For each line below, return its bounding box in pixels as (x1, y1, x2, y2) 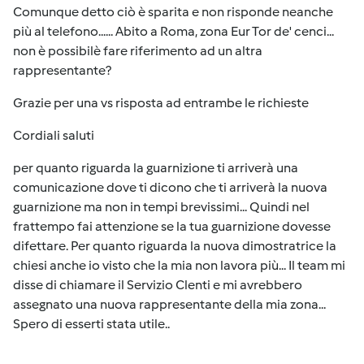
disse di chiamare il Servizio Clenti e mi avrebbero (13, 277, 302, 292)
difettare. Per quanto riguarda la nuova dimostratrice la (13, 238, 336, 253)
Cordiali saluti (13, 128, 94, 143)
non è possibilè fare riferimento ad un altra (13, 43, 262, 58)
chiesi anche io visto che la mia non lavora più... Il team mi (13, 258, 345, 273)
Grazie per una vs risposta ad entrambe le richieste (13, 95, 309, 110)
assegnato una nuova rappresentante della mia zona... (13, 297, 326, 312)
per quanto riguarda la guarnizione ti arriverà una (13, 160, 298, 175)
